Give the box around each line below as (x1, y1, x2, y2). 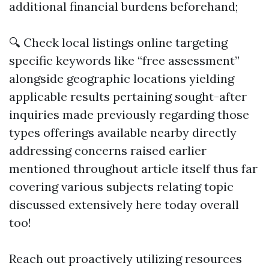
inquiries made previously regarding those (9, 106, 249, 122)
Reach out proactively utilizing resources (9, 250, 242, 266)
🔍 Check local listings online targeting (9, 34, 228, 50)
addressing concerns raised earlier (9, 142, 207, 158)
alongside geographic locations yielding (9, 70, 234, 86)
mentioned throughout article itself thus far (9, 160, 258, 176)
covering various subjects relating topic (9, 178, 234, 194)
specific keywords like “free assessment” (9, 52, 240, 68)
